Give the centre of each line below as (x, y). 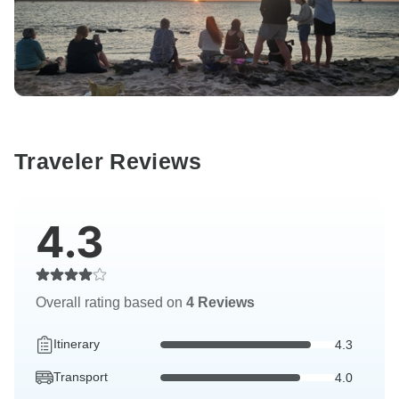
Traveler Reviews (108, 162)
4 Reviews (220, 303)
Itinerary (77, 344)
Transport (81, 377)
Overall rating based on (111, 303)
